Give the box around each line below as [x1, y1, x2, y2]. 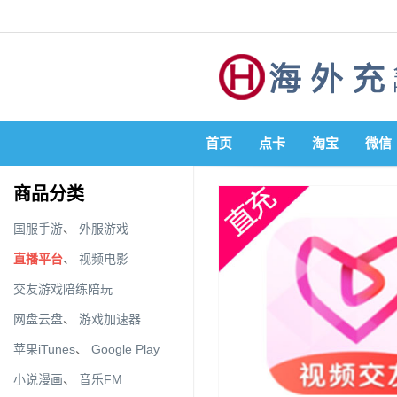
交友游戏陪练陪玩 [13, 282, 113, 296]
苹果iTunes [13, 342, 75, 356]
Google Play [91, 342, 160, 356]
